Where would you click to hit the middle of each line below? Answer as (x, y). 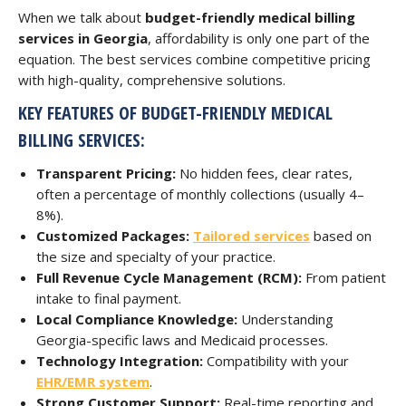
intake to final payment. (109, 298)
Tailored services (251, 236)
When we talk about (82, 17)
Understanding (285, 319)
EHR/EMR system (93, 382)
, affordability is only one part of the (259, 38)
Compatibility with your (276, 361)
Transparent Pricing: (106, 173)
